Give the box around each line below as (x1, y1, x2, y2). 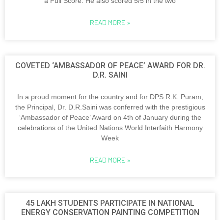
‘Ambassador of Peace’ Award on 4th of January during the (19, 113, 201, 121)
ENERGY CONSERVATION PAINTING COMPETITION (21, 208, 199, 217)
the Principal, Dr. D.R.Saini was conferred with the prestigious (15, 103, 205, 111)
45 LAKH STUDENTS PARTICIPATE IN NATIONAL (26, 198, 194, 208)
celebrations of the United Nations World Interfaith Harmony (17, 124, 203, 132)
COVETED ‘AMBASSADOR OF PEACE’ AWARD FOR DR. (15, 61, 205, 70)
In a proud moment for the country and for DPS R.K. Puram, (17, 93, 203, 101)
